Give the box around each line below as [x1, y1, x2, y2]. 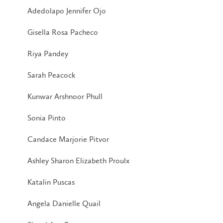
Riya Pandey [27, 48, 68, 58]
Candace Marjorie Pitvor [27, 134, 109, 144]
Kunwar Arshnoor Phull [27, 91, 103, 101]
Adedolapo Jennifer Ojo [27, 5, 106, 15]
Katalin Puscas [27, 177, 75, 187]
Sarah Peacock [27, 70, 76, 80]
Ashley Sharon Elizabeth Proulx [27, 155, 129, 165]
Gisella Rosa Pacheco [27, 27, 98, 37]
